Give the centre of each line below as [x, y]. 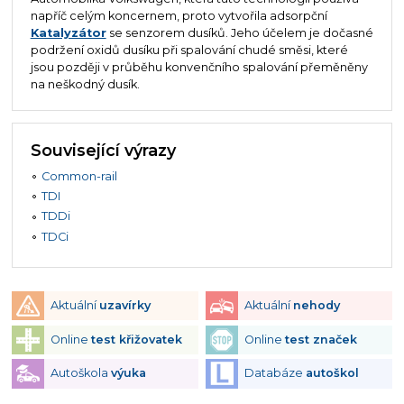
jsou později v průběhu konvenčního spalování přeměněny [199, 67]
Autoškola [80, 373]
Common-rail [80, 176]
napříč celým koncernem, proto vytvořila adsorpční [179, 15]
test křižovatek [136, 339]
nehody [316, 306]
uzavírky [124, 306]
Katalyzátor [68, 32]
